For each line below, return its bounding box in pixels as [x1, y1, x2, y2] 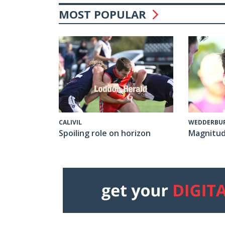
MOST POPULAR [59, 7, 149, 22]
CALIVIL [59, 118, 82, 127]
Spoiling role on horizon [59, 128, 151, 139]
